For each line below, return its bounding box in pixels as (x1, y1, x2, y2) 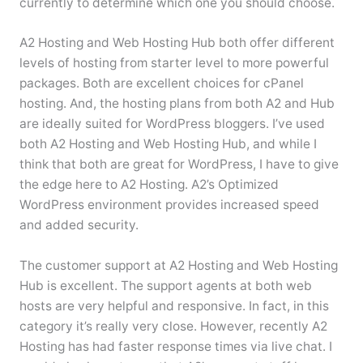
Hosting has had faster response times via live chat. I (19, 339, 332, 355)
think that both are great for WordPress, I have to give (19, 156, 339, 173)
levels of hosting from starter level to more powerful (19, 55, 329, 71)
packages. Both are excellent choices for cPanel (19, 75, 304, 92)
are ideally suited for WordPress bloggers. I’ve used (19, 116, 325, 132)
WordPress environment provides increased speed (19, 197, 319, 213)
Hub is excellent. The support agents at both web (19, 278, 312, 294)
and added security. (19, 217, 139, 233)
